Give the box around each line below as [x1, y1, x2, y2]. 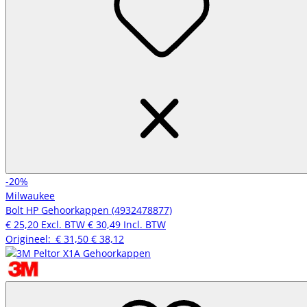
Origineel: [5, 232, 56, 245]
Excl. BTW [41, 217, 85, 231]
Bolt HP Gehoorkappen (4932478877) [5, 203, 172, 217]
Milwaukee [5, 188, 55, 202]
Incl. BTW [123, 217, 166, 231]
